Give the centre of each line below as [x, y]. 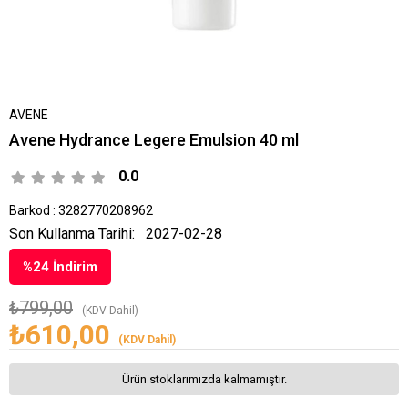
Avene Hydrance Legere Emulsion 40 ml [154, 140]
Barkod [30, 210]
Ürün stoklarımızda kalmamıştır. [204, 379]
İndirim [73, 267]
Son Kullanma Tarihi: [72, 234]
